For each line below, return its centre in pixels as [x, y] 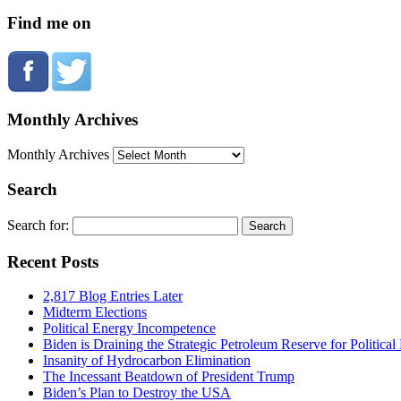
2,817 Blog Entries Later [113, 296]
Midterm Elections [95, 312]
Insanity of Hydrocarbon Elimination [147, 361]
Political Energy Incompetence [129, 328]
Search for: [38, 225]
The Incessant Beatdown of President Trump [169, 377]
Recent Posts [53, 261]
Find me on [49, 23]
